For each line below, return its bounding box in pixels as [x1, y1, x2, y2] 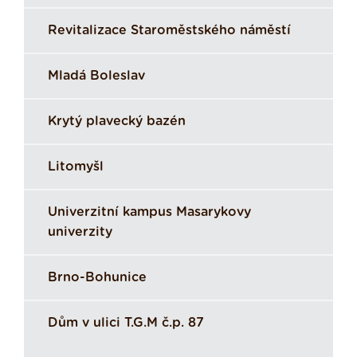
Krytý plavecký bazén [48, 115, 186, 128]
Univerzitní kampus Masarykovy [48, 206, 251, 219]
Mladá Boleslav [48, 69, 145, 83]
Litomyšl [48, 160, 104, 174]
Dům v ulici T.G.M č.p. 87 [48, 316, 204, 330]
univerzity [48, 226, 112, 239]
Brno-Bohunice [48, 271, 147, 284]
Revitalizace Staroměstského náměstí [48, 24, 291, 37]
